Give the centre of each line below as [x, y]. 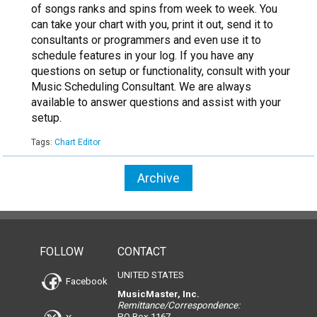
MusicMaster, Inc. [158, 294]
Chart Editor [77, 143]
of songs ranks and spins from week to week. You [154, 9]
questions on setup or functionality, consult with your [161, 71]
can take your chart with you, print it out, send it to [152, 25]
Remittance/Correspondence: [178, 306]
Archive [158, 178]
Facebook [86, 281]
